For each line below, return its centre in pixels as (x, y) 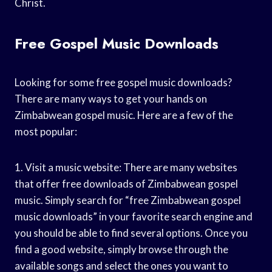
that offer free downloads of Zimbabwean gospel (126, 183)
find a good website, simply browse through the (121, 249)
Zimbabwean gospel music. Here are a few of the (124, 115)
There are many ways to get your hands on (111, 98)
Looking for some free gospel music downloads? (123, 82)
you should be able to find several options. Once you (131, 233)
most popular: (46, 131)
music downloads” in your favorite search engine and (134, 216)
